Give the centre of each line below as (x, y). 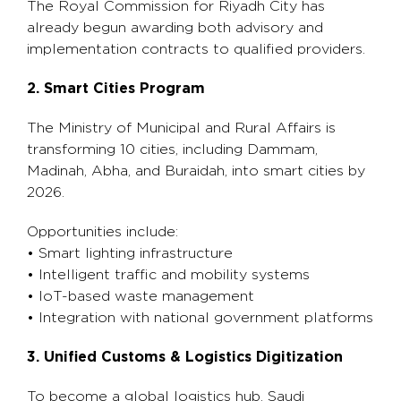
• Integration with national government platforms (200, 318)
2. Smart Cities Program (116, 89)
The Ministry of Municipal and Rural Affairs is (181, 128)
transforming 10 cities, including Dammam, (172, 149)
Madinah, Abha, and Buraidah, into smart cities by (196, 171)
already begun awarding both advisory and (175, 28)
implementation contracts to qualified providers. (196, 49)
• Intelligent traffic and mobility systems (168, 275)
